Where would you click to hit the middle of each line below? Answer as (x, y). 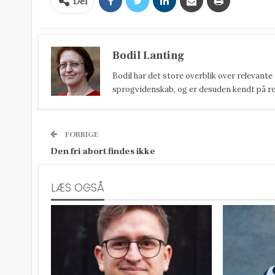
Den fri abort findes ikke (103, 151)
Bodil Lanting (148, 56)
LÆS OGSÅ (78, 188)
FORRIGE (81, 134)
